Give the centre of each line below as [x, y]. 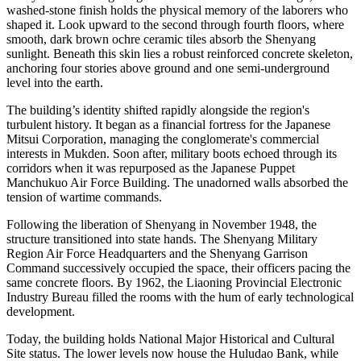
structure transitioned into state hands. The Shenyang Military [162, 239]
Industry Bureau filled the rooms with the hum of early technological [180, 297]
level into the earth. [55, 83]
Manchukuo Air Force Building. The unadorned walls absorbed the [177, 183]
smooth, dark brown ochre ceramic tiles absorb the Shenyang [161, 39]
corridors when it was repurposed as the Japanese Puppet [151, 168]
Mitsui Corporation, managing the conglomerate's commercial [163, 139]
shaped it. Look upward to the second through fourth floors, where [175, 25]
